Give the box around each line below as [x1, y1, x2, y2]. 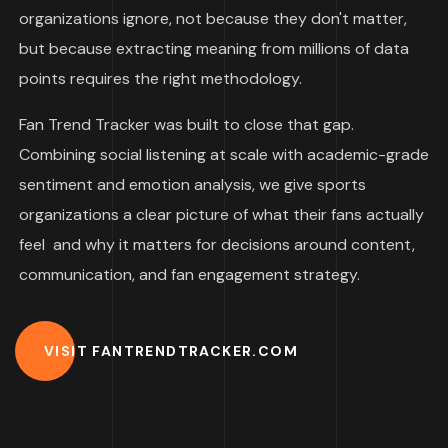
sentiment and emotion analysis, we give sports [19, 174, 366, 195]
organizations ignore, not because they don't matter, [19, 8, 407, 29]
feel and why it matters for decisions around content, [19, 234, 415, 255]
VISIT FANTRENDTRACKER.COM [44, 342, 298, 360]
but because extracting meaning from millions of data [19, 38, 409, 59]
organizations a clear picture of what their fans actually [19, 204, 424, 225]
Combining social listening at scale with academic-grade [19, 144, 429, 165]
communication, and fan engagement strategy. [19, 264, 360, 285]
